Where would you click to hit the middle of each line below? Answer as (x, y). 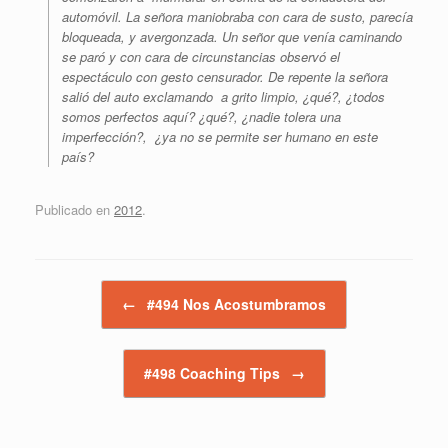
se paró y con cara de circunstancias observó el (201, 57)
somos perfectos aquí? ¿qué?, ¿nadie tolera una (201, 117)
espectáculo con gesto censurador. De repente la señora (225, 77)
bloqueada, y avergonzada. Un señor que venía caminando (232, 37)
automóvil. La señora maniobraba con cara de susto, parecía (237, 17)
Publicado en (74, 209)
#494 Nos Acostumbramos (234, 303)
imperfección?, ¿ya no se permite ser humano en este (220, 137)
